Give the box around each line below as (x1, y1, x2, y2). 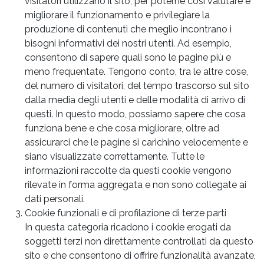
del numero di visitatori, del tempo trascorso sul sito (25, 80, 249, 91)
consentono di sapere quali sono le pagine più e (25, 51, 231, 63)
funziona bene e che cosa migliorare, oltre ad (25, 122, 219, 134)
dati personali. (25, 193, 85, 204)
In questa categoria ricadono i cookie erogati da (25, 221, 231, 233)
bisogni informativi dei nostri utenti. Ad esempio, (25, 37, 232, 49)
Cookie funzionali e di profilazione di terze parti (25, 207, 226, 219)
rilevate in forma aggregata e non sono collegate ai (25, 179, 246, 190)
